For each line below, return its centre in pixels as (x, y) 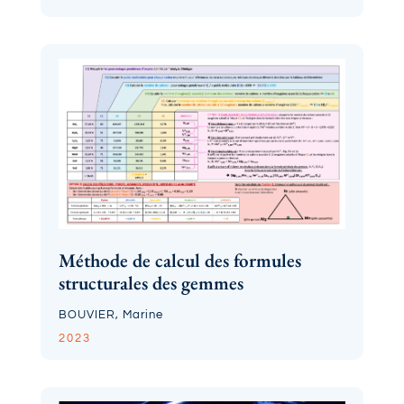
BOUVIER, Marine (110, 315)
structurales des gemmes (151, 283)
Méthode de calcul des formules (179, 261)
